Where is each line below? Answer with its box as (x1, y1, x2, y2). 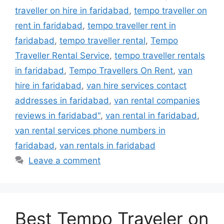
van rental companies (114, 95, 200, 105)
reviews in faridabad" (15, 110, 100, 120)
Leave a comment (28, 155, 101, 165)
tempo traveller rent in (87, 20, 176, 30)
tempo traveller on (134, 5, 207, 15)
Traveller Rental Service (15, 50, 109, 60)
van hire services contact (86, 80, 186, 90)
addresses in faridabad (15, 95, 109, 105)
